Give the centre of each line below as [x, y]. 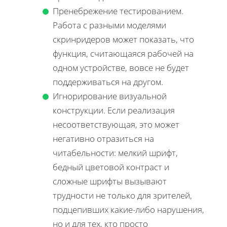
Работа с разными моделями [109, 25]
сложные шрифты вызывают [110, 181]
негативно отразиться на [103, 139]
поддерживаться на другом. [108, 82]
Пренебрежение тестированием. [118, 11]
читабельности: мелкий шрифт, [115, 153]
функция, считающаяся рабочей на [123, 54]
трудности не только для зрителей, [122, 196]
